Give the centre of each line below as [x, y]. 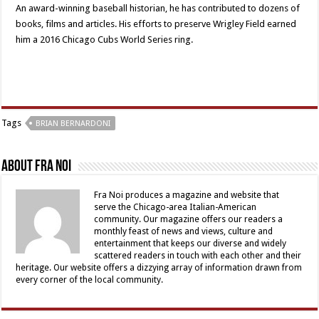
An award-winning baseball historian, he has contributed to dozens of [158, 8]
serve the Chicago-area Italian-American [176, 207]
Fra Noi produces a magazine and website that [187, 195]
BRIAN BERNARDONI [73, 123]
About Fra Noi [37, 167]
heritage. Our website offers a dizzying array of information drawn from [159, 267]
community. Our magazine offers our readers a [189, 219]
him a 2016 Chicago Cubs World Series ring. [105, 39]
